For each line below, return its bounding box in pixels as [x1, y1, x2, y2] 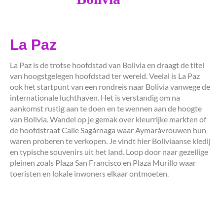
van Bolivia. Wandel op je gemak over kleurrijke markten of [10, 114, 206, 124]
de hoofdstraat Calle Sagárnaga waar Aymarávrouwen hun [10, 125, 206, 135]
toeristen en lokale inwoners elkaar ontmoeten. [10, 168, 170, 178]
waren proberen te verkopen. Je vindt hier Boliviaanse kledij [10, 136, 211, 146]
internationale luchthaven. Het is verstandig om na [10, 92, 180, 102]
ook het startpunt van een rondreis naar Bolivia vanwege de [10, 81, 210, 91]
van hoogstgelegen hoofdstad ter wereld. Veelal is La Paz [10, 71, 200, 80]
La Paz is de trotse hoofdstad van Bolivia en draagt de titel [10, 60, 204, 70]
